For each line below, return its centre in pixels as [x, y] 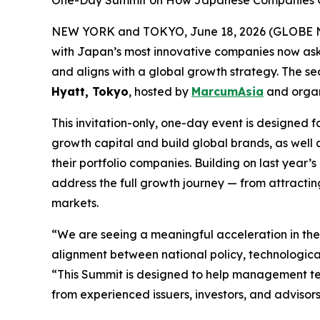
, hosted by [160, 91]
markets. [75, 203]
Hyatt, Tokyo [90, 91]
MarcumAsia [227, 91]
